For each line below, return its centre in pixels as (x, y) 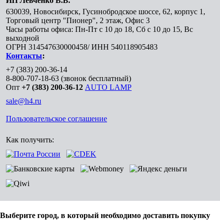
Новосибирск (56, 12)
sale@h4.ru (24, 101)
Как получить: (30, 140)
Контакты (24, 56)
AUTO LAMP (108, 87)
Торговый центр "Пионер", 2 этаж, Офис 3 (78, 20)
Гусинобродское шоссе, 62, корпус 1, (144, 12)
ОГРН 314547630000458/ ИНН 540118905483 (82, 47)
